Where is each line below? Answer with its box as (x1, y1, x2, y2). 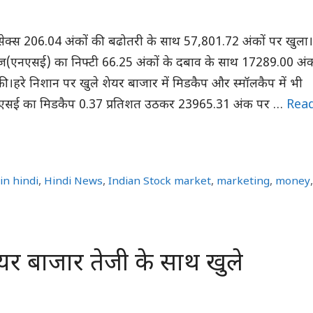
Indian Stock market (108, 175, 212, 189)
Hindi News (44, 175, 103, 189)
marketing (217, 175, 270, 189)
